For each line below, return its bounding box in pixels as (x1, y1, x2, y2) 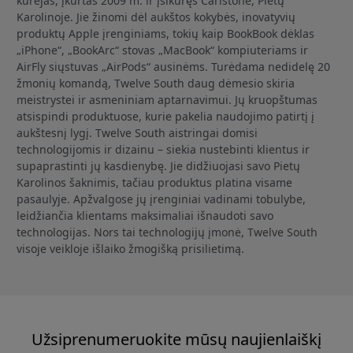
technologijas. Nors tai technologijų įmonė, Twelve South (17, 224, 318, 240)
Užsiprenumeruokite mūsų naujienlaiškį (32, 328, 321, 350)
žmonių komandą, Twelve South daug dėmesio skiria (17, 75, 295, 91)
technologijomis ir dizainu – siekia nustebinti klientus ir (17, 141, 310, 157)
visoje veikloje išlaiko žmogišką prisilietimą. (17, 240, 244, 256)
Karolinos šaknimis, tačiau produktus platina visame (17, 174, 292, 190)
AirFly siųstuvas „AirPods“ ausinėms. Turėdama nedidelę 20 (17, 58, 330, 74)
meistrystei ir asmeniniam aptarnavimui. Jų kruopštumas (17, 91, 318, 107)
